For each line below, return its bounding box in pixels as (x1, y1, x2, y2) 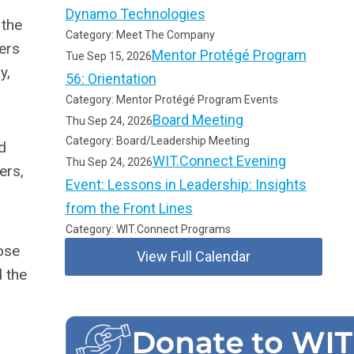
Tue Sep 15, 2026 (65, 50, 152, 62)
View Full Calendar (137, 248, 251, 265)
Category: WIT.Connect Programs (65, 223, 231, 235)
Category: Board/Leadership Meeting (65, 134, 250, 147)
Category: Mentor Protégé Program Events (65, 93, 278, 106)
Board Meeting (152, 111, 243, 128)
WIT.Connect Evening (152, 153, 286, 169)
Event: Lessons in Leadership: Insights (65, 176, 307, 193)
